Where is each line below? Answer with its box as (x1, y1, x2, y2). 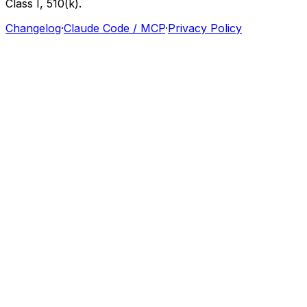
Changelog (5, 21, 61, 35)
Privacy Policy (168, 21, 242, 35)
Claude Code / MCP (64, 21, 165, 35)
